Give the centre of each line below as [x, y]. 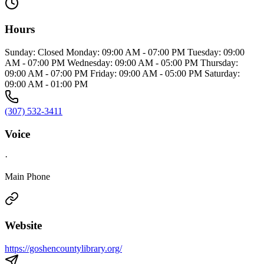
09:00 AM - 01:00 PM [46, 84]
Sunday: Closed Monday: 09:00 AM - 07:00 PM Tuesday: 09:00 [125, 52]
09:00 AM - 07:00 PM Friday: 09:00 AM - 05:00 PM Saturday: [122, 73]
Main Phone [27, 177]
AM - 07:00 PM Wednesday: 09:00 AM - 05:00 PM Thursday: [121, 63]
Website [23, 226]
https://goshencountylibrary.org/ [63, 248]
